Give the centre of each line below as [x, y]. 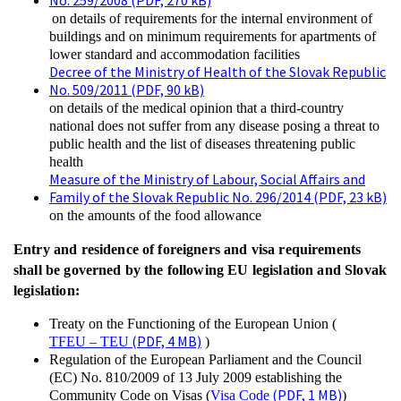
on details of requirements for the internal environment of [212, 18]
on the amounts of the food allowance [157, 215]
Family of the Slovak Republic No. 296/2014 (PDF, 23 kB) [218, 197]
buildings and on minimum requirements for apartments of [213, 36]
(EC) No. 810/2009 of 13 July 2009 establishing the [196, 377]
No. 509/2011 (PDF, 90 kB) [127, 90]
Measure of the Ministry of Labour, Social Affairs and [207, 179]
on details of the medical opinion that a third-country [196, 108]
